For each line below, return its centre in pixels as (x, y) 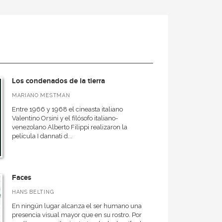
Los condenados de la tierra (58, 81)
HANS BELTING (33, 192)
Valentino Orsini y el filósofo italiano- (65, 118)
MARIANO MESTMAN (41, 95)
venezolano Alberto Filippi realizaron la (69, 127)
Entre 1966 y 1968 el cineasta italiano (67, 109)
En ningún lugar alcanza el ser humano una (77, 206)
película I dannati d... (42, 136)
